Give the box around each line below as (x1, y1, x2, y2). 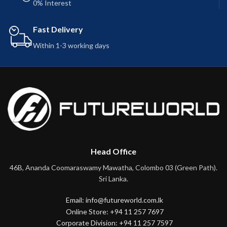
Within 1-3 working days (33, 41, 109, 50)
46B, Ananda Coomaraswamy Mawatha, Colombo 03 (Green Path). (10, 163, 217, 172)
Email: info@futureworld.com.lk (66, 195, 163, 204)
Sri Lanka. (99, 174, 128, 183)
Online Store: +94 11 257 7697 (65, 207, 164, 216)
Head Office (91, 146, 136, 156)
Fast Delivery (33, 24, 83, 34)
